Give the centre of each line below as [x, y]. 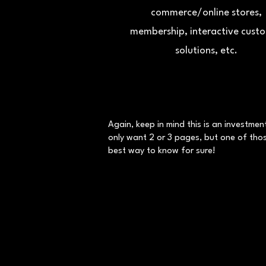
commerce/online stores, [206, 13]
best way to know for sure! [162, 151]
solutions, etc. [206, 51]
